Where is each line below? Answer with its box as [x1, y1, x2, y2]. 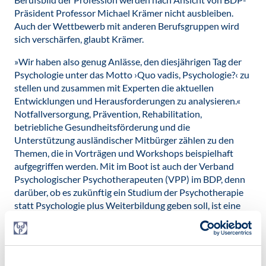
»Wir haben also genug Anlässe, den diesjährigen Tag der [14, 56, 242, 67]
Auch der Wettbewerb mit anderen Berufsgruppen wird [14, 20, 239, 31]
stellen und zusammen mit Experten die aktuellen [14, 82, 214, 93]
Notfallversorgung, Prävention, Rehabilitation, [14, 108, 202, 119]
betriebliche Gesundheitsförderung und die [14, 121, 190, 132]
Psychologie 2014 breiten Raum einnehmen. [14, 226, 193, 237]
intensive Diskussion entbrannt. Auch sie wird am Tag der [14, 213, 245, 224]
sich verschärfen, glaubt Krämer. [14, 33, 144, 45]
